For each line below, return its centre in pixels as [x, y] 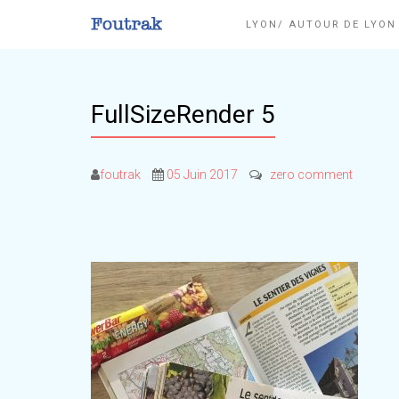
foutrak [120, 175]
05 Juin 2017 [202, 175]
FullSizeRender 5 [183, 114]
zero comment [311, 175]
